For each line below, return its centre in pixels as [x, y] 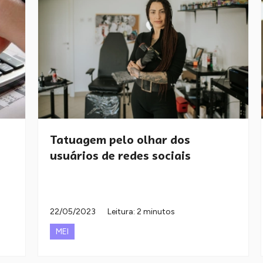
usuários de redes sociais [120, 156]
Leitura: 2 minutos [141, 212]
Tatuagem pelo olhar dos [120, 140]
